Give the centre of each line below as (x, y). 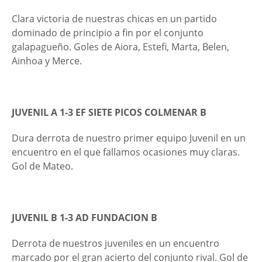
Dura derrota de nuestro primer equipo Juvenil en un (129, 138)
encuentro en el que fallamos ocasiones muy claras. (126, 152)
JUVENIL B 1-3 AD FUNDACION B (85, 218)
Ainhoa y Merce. (47, 61)
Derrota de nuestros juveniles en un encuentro (116, 243)
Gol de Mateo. (42, 166)
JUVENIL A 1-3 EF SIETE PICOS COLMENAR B (109, 112)
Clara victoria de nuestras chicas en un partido (114, 19)
